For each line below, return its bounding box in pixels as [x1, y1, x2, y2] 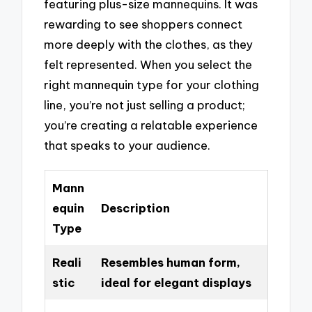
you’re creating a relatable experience [44, 117, 258, 132]
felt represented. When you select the [44, 56, 253, 72]
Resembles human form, [100, 254, 240, 270]
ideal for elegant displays [100, 274, 251, 290]
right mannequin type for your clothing [44, 77, 260, 92]
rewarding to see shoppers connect [44, 16, 243, 31]
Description [100, 200, 170, 215]
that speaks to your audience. [44, 137, 211, 153]
